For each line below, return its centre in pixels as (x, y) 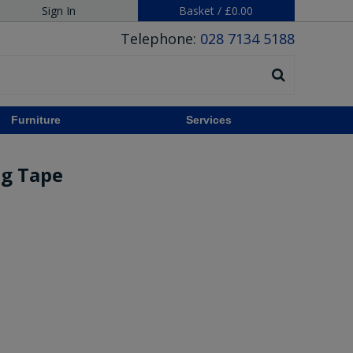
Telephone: (160, 39)
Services (209, 120)
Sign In (59, 11)
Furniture (36, 120)
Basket (197, 11)
